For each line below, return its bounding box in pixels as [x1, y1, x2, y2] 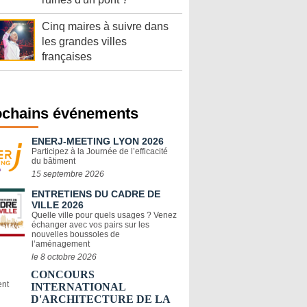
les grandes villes [42, 36, 127, 48]
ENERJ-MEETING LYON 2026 [32, 136, 164, 147]
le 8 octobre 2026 [32, 252, 97, 262]
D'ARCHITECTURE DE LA [31, 293, 170, 306]
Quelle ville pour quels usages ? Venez [32, 210, 177, 221]
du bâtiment [32, 156, 75, 167]
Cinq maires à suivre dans [42, 21, 169, 33]
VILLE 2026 [32, 199, 84, 211]
